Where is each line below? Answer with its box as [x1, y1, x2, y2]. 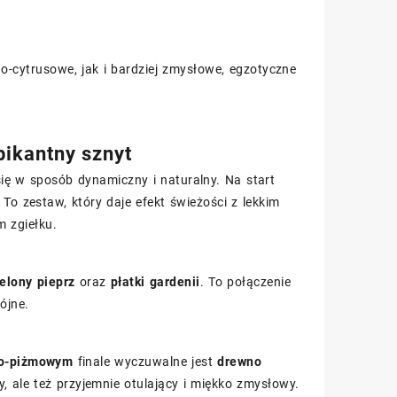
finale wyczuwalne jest [73, 354, 218, 369]
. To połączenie [199, 275, 292, 289]
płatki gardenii [110, 275, 200, 289]
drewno [217, 354, 262, 369]
